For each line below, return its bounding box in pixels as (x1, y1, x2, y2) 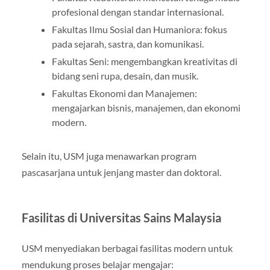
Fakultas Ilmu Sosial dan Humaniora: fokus (51, 23, 227, 35)
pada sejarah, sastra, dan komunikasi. (51, 37, 204, 49)
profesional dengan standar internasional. (51, 5, 224, 17)
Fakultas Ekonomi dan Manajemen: (51, 87, 197, 99)
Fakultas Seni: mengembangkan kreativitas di (51, 55, 237, 67)
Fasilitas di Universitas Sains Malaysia (21, 210, 221, 225)
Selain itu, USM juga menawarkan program (21, 149, 196, 162)
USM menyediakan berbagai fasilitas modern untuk (21, 242, 233, 254)
